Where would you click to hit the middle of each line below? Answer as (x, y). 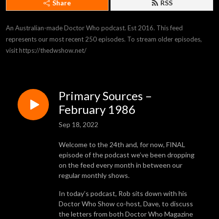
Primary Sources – (105, 96)
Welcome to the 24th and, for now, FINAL (122, 144)
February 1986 (97, 109)
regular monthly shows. (94, 175)
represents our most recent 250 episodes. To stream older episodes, (104, 39)
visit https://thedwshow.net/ (46, 50)
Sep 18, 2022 (78, 124)
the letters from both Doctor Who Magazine (126, 214)
